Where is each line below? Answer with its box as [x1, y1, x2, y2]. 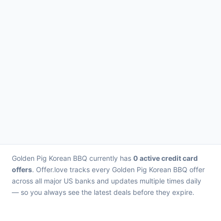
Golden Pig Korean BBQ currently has [12, 154, 133, 162]
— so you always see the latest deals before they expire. [12, 188, 194, 196]
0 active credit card [133, 154, 198, 162]
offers [12, 165, 32, 174]
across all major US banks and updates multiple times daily [12, 177, 201, 185]
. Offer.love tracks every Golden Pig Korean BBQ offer [32, 165, 205, 174]
